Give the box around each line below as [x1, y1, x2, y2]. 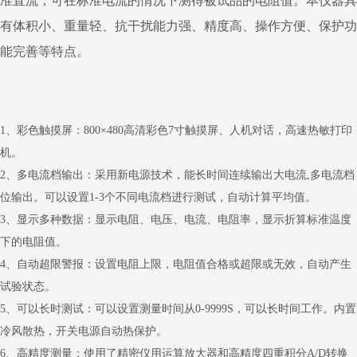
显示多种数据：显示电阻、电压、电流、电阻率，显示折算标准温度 [17, 214, 351, 226]
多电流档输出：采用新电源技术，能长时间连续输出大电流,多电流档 [17, 169, 355, 182]
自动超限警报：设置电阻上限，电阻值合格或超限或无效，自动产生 [17, 258, 351, 271]
